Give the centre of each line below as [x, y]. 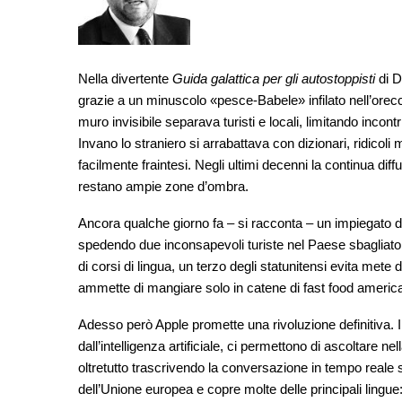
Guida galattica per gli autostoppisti [274, 78]
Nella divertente [125, 78]
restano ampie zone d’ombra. [163, 186]
